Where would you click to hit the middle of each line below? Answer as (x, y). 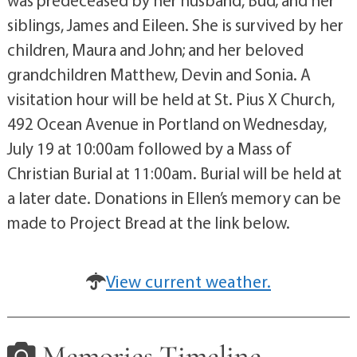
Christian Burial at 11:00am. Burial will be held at (174, 173)
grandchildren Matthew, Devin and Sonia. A (159, 75)
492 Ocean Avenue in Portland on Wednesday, (167, 124)
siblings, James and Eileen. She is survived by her (175, 25)
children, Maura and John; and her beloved (155, 50)
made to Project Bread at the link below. (148, 223)
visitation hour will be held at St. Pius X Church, (171, 99)
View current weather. (188, 282)
